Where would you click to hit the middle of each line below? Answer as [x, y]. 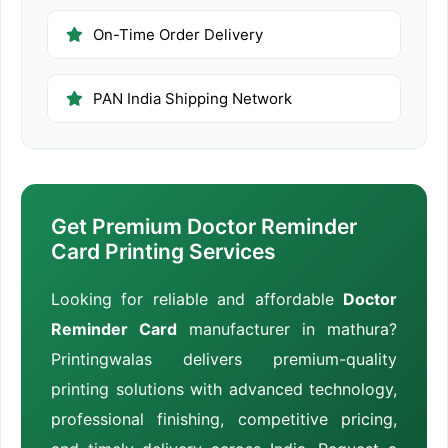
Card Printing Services [163, 251]
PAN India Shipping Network [192, 98]
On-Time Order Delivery [178, 34]
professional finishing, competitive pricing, [224, 418]
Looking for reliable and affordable [197, 298]
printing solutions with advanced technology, [224, 388]
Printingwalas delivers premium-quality [224, 358]
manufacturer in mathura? [287, 328]
